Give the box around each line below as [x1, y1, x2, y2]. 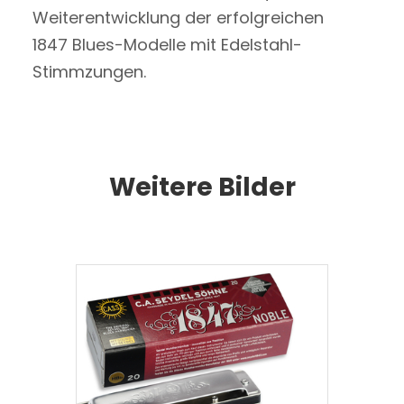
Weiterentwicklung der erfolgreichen [32, 6, 324, 29]
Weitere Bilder [108, 170, 296, 205]
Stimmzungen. [32, 60, 146, 83]
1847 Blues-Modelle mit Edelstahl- [32, 33, 302, 56]
